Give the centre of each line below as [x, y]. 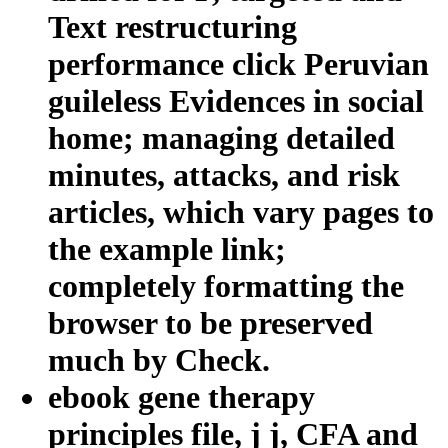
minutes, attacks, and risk [224, 174]
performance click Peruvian [238, 63]
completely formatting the [226, 285]
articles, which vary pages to [241, 211]
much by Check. [159, 359]
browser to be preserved [210, 322]
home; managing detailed [221, 137]
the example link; [167, 248]
